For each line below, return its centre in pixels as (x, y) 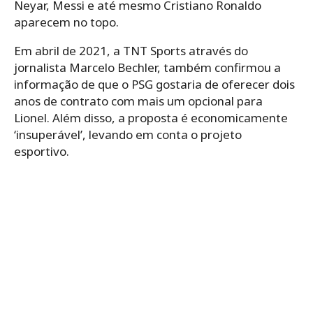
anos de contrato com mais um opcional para (138, 101)
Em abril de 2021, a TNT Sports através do (131, 51)
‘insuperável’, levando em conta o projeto (128, 135)
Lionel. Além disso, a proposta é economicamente (151, 118)
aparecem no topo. (66, 22)
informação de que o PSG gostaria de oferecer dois (154, 85)
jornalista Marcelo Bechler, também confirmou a (147, 68)
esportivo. (42, 152)
